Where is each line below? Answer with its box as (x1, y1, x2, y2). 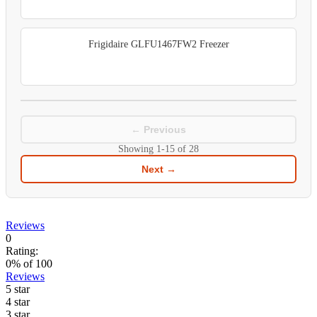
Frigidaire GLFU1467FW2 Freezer (88, 39, 229, 50)
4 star (6, 296, 30, 309)
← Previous (131, 124, 186, 136)
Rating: (6, 245, 38, 258)
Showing (118, 144, 156, 155)
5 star (6, 283, 30, 296)
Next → (141, 163, 176, 175)
